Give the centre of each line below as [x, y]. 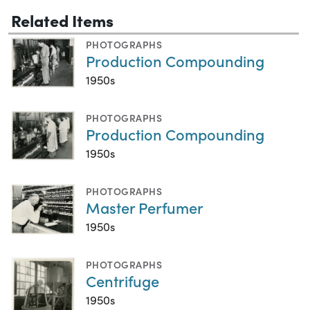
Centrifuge [122, 280]
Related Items [62, 19]
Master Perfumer [145, 207]
